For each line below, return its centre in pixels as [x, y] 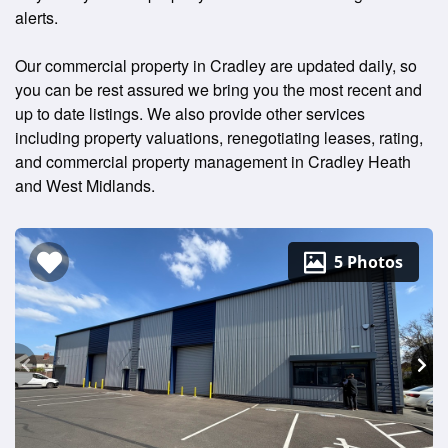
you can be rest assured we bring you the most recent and [218, 89]
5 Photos [368, 262]
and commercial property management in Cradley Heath [213, 161]
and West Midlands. [85, 185]
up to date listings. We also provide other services [190, 113]
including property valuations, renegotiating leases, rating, [219, 137]
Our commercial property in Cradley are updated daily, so [216, 65]
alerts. [36, 17]
